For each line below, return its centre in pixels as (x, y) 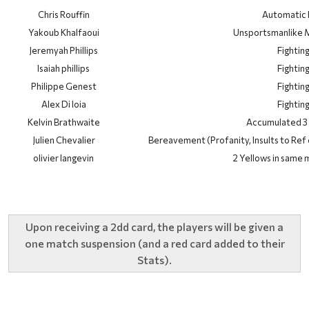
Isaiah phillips (63, 68)
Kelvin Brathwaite (63, 122)
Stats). (154, 260)
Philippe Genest (63, 86)
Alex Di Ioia (63, 104)
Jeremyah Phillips (63, 50)
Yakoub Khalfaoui (63, 32)
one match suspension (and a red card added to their (154, 243)
